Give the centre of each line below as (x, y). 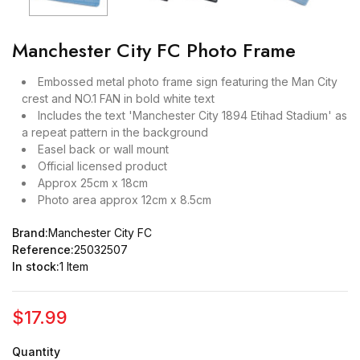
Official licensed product (102, 166)
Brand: (30, 233)
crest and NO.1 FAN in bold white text (118, 98)
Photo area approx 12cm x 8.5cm (125, 200)
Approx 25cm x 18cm (93, 183)
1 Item (74, 266)
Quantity (36, 352)
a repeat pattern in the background (115, 132)
